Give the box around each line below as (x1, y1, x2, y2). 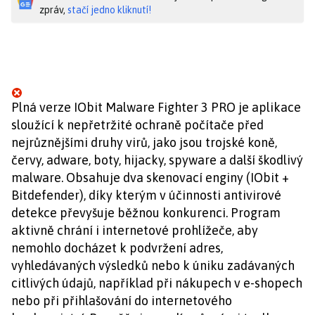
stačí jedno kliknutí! (67, 4, 151, 15)
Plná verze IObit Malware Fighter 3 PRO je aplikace (11, 100, 301, 115)
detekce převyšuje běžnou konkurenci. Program (11, 205, 281, 220)
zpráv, (39, 4, 67, 15)
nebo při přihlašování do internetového (11, 293, 232, 308)
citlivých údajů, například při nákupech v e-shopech (11, 276, 302, 290)
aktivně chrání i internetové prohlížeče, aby (11, 223, 258, 238)
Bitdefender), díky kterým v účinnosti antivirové (11, 188, 281, 202)
